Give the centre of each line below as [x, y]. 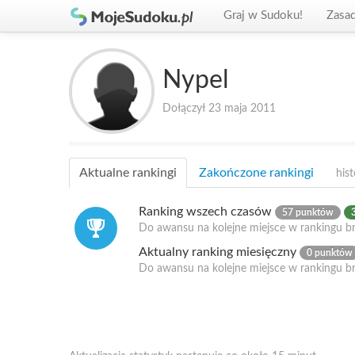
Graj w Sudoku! [263, 15]
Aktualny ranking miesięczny [219, 252]
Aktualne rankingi [128, 173]
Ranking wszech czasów [207, 212]
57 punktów [308, 212]
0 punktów [330, 253]
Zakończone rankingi [256, 173]
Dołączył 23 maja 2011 [219, 109]
